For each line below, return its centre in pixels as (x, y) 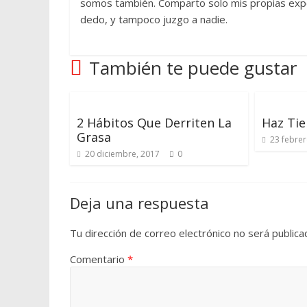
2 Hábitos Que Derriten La (154, 123)
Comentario (99, 259)
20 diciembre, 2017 (122, 154)
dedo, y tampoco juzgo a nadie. (154, 19)
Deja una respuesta (139, 203)
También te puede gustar (193, 68)
